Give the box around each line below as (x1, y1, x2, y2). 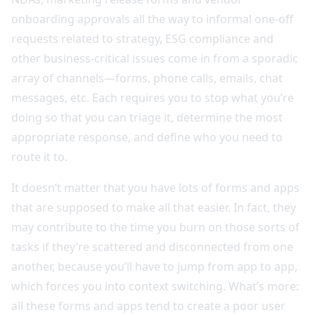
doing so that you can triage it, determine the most (11, 109, 283, 125)
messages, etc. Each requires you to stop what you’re (11, 89, 294, 105)
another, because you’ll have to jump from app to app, (11, 258, 297, 274)
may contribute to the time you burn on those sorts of (11, 219, 300, 235)
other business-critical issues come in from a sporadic (11, 50, 298, 66)
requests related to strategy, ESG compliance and (11, 30, 274, 46)
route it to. (11, 148, 70, 165)
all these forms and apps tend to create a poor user (11, 297, 285, 314)
